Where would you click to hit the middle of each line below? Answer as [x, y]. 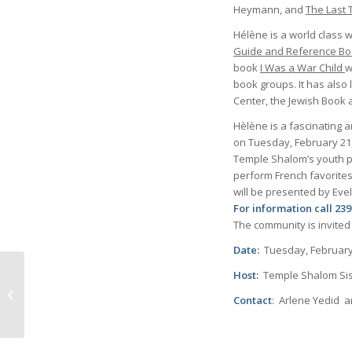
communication [64, 302]
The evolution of [66, 286]
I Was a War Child [302, 67]
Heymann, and [269, 9]
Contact [253, 300]
